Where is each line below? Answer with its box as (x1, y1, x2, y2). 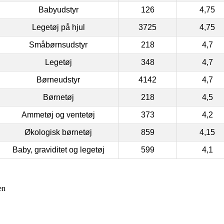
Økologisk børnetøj (24, 127, 92, 136)
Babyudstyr (38, 5, 78, 14)
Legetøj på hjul (31, 22, 85, 31)
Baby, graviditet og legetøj (12, 145, 104, 154)
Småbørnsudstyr (29, 40, 87, 49)
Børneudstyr (36, 75, 80, 84)
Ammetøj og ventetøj (21, 110, 95, 119)
